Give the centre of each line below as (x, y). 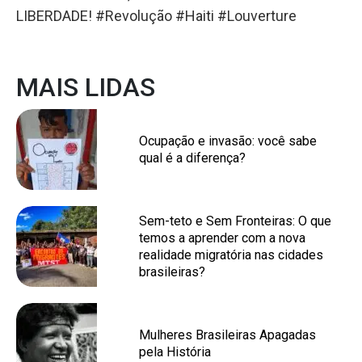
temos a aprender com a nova (222, 238)
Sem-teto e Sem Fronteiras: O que (235, 221)
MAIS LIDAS (86, 87)
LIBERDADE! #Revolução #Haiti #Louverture (156, 16)
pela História (175, 352)
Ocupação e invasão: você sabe (228, 141)
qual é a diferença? (192, 158)
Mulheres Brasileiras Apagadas (227, 335)
